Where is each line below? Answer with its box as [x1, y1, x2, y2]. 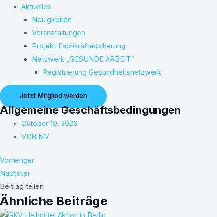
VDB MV [21, 132, 49, 141]
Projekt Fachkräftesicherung [31, 41, 125, 50]
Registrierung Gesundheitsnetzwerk [42, 67, 161, 77]
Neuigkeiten [31, 15, 72, 24]
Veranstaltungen [31, 28, 85, 37]
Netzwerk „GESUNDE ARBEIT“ [31, 54, 134, 63]
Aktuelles [21, 2, 51, 11]
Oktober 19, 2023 [21, 119, 77, 128]
